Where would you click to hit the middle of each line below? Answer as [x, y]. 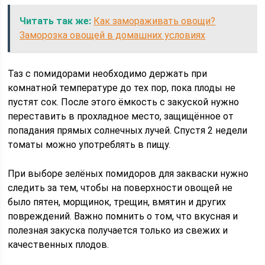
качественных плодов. [59, 245]
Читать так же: [56, 21]
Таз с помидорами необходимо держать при [108, 74]
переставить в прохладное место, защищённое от [121, 116]
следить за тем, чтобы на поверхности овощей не [120, 188]
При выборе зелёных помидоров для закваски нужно [128, 174]
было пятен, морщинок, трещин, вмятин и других [117, 202]
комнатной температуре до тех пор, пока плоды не [122, 88]
